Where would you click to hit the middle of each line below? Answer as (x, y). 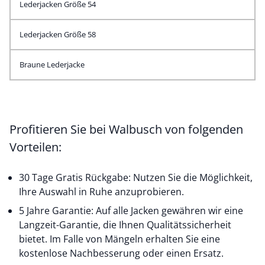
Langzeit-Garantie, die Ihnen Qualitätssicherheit (125, 225)
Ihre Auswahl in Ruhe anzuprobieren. (101, 192)
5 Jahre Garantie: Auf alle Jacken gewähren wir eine (131, 211)
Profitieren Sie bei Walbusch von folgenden (126, 129)
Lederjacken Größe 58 (58, 34)
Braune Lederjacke (52, 64)
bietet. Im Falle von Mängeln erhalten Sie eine (119, 239)
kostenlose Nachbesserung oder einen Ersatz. (121, 253)
